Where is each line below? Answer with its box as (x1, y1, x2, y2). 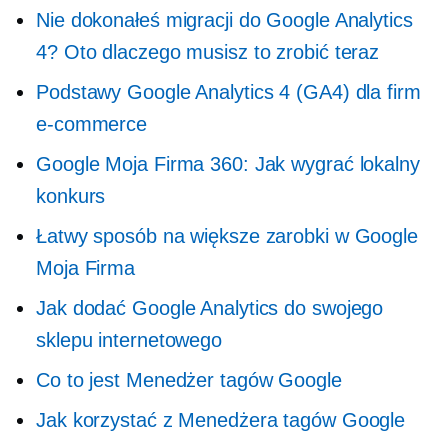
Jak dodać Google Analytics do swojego (36, 297, 384, 319)
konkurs (36, 185, 106, 207)
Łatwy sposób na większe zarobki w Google (36, 225, 418, 247)
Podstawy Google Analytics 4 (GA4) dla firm (36, 81, 421, 103)
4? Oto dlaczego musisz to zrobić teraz (36, 41, 380, 63)
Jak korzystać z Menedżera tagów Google (36, 409, 406, 431)
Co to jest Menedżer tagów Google (36, 369, 342, 391)
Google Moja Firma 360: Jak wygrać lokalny (36, 153, 420, 175)
